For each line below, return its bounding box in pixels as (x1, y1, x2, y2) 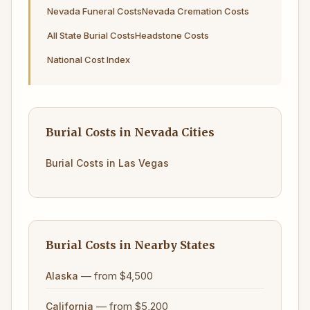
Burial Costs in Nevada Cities (46, 125, 215, 139)
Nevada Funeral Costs (47, 6, 142, 17)
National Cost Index (47, 54, 130, 65)
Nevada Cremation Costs (142, 6, 249, 17)
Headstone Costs (135, 30, 209, 41)
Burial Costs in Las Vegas (46, 157, 169, 169)
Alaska (46, 270, 78, 282)
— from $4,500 (78, 269, 153, 282)
